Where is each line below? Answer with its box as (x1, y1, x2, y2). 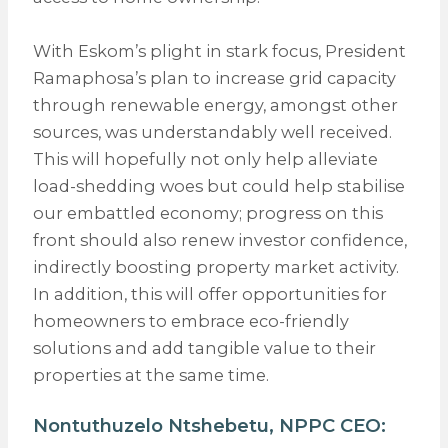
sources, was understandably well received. (32, 122, 392, 143)
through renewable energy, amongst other (32, 95, 398, 116)
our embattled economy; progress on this (32, 203, 383, 224)
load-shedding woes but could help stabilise (32, 176, 405, 197)
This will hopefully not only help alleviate (32, 149, 378, 170)
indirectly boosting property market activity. (32, 257, 399, 278)
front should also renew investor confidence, (32, 230, 407, 251)
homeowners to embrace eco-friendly (32, 311, 349, 332)
